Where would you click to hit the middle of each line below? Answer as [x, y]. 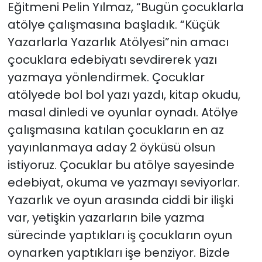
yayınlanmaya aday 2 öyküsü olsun [111, 147]
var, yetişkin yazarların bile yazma [106, 217]
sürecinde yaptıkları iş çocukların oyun [120, 235]
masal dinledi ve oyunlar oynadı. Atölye [123, 112]
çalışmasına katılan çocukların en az [116, 130]
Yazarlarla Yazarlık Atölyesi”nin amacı [118, 42]
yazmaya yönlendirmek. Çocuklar [106, 77]
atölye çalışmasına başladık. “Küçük [113, 24]
